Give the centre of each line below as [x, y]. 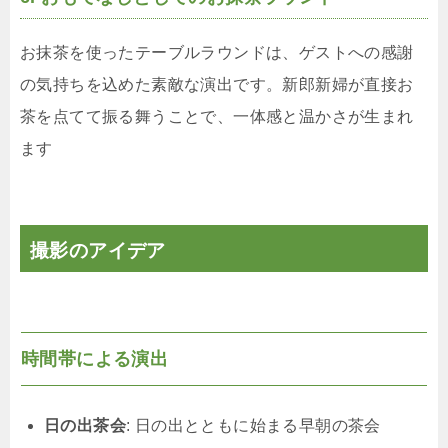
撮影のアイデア [98, 251]
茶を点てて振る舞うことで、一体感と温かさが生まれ [217, 117]
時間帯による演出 [95, 359]
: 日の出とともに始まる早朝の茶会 [253, 426]
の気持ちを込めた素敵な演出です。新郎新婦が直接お [217, 85]
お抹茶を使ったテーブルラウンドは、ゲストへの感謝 [217, 53]
